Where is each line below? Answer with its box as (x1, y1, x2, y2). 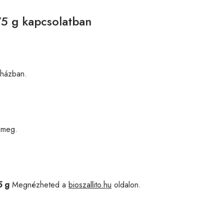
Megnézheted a (9, 178, 68, 190)
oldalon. (111, 178, 141, 190)
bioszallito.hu (68, 178, 111, 190)
